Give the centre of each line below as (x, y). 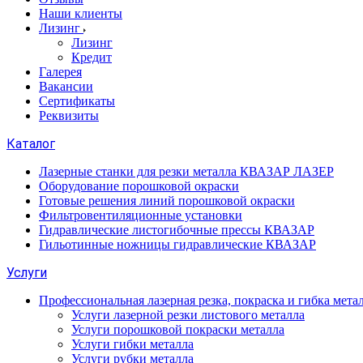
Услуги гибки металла (132, 344)
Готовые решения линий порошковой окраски (167, 201)
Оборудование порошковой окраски (139, 186)
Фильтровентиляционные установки (141, 215)
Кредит (92, 57)
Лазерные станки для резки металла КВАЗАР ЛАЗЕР (186, 171)
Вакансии (66, 86)
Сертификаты (77, 101)
